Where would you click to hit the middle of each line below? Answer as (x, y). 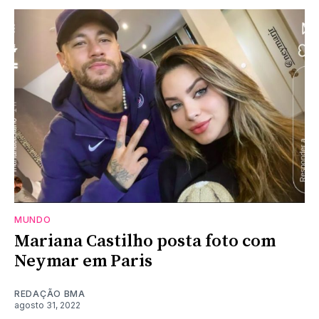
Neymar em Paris (83, 261)
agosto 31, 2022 (47, 305)
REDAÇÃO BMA (50, 293)
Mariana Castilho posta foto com (145, 241)
